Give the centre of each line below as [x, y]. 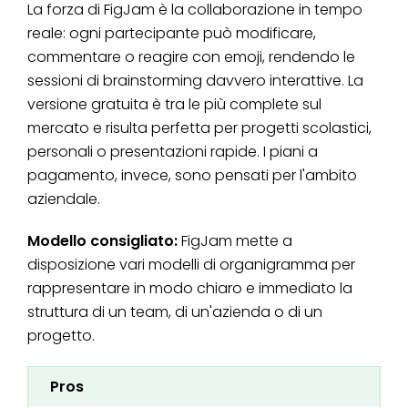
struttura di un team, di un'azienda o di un [175, 312]
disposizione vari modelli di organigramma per [191, 265]
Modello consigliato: [104, 241]
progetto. [61, 336]
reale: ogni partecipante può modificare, [172, 34]
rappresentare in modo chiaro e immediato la [190, 289]
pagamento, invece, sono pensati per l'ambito [192, 176]
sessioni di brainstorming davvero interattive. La [195, 81]
